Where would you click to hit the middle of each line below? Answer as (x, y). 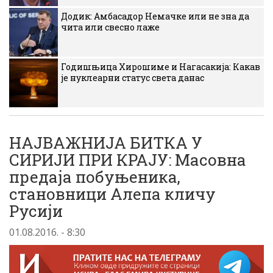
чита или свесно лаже (110, 27)
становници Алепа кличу (112, 194)
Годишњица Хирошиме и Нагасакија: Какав (161, 67)
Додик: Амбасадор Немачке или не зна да (155, 16)
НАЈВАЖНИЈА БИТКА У (106, 143)
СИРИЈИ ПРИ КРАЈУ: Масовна (128, 160)
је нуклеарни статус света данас (133, 78)
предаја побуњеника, (95, 177)
